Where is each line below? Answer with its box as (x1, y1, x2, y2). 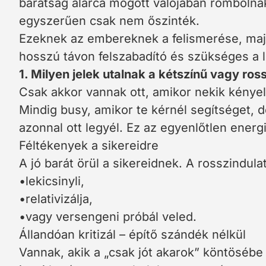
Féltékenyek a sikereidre (19, 138, 159, 153)
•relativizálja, (19, 192, 93, 206)
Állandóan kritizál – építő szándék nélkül (19, 227, 246, 242)
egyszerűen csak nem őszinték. (19, 14, 199, 28)
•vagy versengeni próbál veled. (19, 210, 197, 224)
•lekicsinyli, (19, 174, 84, 188)
